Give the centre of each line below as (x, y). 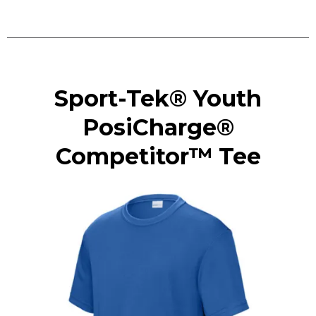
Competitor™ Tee (158, 156)
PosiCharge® (158, 127)
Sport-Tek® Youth (158, 98)
